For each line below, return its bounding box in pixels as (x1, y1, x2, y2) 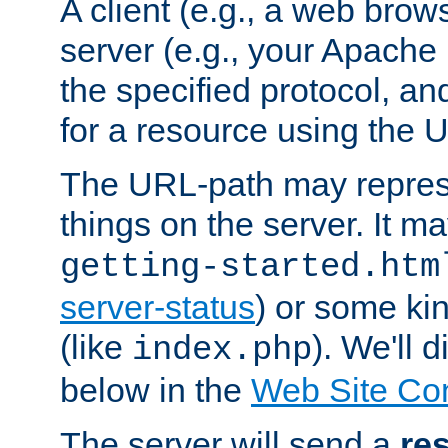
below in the (60, 370, 251, 409)
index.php (132, 330, 312, 369)
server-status (60, 287, 255, 326)
